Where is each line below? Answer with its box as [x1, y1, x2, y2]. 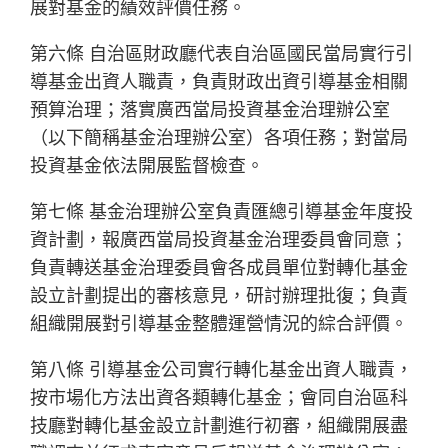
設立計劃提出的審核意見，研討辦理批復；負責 [30, 285, 409, 307]
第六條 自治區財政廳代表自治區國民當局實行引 [30, 43, 414, 65]
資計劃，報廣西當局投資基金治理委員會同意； [30, 229, 409, 251]
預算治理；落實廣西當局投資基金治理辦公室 [30, 99, 391, 121]
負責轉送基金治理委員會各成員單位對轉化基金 [30, 257, 409, 279]
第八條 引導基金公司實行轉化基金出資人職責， [30, 359, 414, 381]
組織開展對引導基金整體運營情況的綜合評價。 [30, 313, 409, 335]
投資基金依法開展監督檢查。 [30, 155, 265, 177]
